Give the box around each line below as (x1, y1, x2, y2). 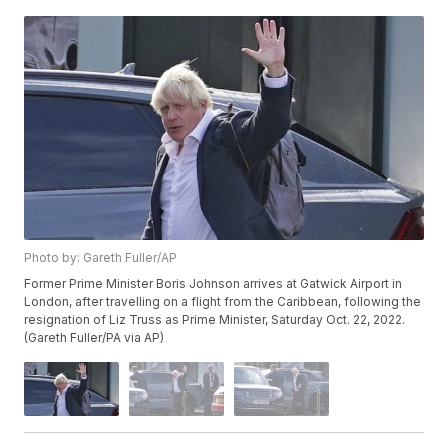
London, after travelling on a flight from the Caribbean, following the (24, 294, 422, 310)
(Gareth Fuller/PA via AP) (24, 330, 165, 346)
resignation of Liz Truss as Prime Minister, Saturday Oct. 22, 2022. (24, 312, 406, 328)
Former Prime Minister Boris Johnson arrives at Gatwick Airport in (24, 276, 403, 292)
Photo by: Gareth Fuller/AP (24, 250, 178, 266)
